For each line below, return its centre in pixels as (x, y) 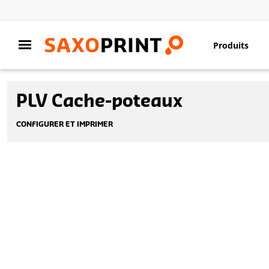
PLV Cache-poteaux (99, 101)
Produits (231, 45)
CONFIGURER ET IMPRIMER (65, 124)
